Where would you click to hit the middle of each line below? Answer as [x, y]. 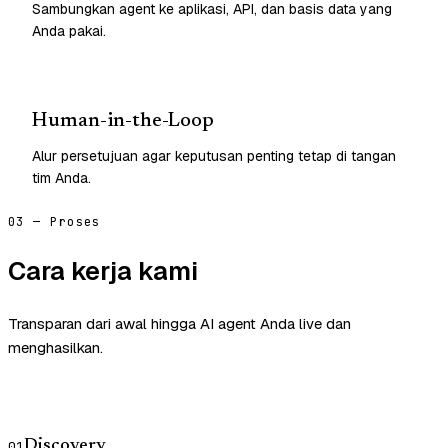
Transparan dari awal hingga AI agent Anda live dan [179, 324]
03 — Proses [54, 221]
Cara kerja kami [103, 271]
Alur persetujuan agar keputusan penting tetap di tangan [214, 155]
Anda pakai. [69, 30]
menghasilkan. [55, 348]
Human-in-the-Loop [123, 120]
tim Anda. [61, 177]
